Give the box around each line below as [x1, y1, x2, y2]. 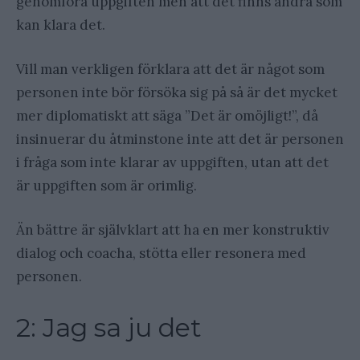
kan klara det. [16, 16, 105, 35]
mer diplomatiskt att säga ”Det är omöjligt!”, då [16, 107, 318, 125]
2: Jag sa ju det [16, 312, 202, 344]
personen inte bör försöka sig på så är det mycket [16, 84, 337, 102]
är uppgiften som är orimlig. [16, 177, 197, 195]
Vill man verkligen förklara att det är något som [16, 60, 325, 79]
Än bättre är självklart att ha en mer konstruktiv [16, 221, 329, 239]
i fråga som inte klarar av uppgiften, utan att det [16, 153, 329, 172]
